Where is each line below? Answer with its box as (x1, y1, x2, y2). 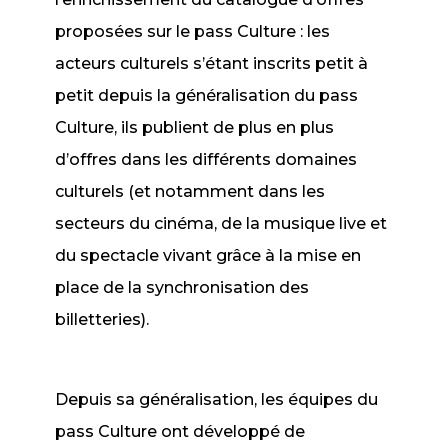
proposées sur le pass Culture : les (55, 22, 331, 41)
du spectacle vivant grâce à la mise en (55, 246, 362, 265)
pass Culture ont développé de (55, 422, 306, 441)
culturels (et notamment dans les (55, 182, 326, 201)
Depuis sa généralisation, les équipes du (55, 390, 379, 409)
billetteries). (55, 310, 150, 329)
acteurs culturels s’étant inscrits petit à (55, 54, 369, 73)
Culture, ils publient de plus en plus (55, 118, 335, 137)
